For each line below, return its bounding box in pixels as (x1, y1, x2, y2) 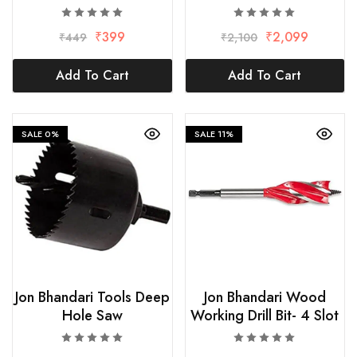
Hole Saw (61, 305, 123, 327)
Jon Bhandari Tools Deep (14, 287, 170, 308)
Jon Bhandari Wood (203, 287, 326, 308)
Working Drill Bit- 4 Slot (190, 305, 339, 327)
